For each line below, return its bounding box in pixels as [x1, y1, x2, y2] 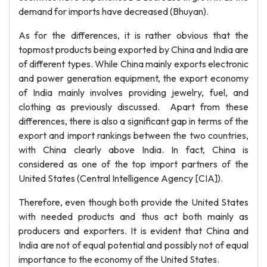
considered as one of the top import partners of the [18, 158, 249, 170]
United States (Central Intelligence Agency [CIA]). [18, 172, 223, 184]
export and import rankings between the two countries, [18, 129, 249, 141]
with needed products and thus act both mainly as [18, 210, 249, 222]
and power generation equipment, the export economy [18, 72, 249, 84]
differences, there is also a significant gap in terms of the [18, 115, 249, 127]
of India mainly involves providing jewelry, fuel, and [18, 86, 249, 98]
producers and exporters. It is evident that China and [18, 225, 249, 237]
